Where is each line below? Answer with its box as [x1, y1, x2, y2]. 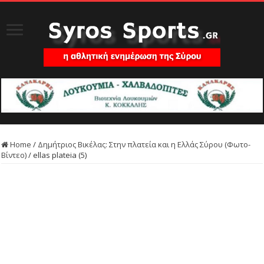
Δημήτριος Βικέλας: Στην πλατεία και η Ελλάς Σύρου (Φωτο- [38, 138, 251, 150]
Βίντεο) [1, 149, 27, 160]
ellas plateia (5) [33, 149, 87, 160]
